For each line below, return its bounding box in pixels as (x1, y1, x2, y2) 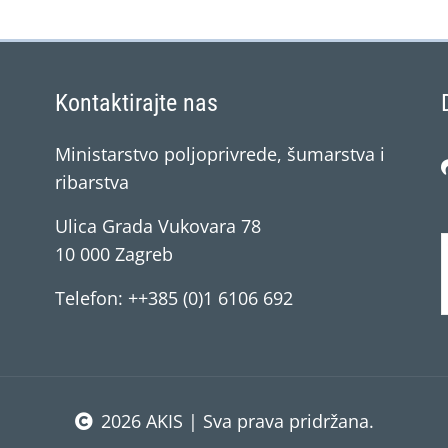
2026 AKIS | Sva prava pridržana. (100, 409, 374, 433)
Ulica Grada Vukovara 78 (55, 214, 261, 238)
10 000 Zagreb (55, 242, 173, 266)
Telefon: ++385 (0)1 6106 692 (55, 286, 293, 310)
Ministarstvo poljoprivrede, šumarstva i (55, 142, 385, 166)
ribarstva (55, 170, 129, 194)
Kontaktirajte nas (55, 89, 218, 117)
